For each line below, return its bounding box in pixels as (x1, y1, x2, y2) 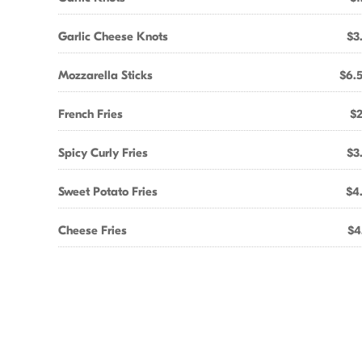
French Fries (58, 107, 123, 121)
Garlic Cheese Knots (58, 29, 168, 44)
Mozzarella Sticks (58, 68, 153, 82)
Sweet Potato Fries (58, 184, 158, 199)
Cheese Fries (58, 223, 127, 238)
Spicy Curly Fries (58, 145, 148, 160)
